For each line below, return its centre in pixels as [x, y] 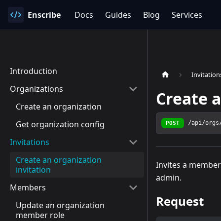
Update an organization [60, 205]
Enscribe [44, 15]
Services [187, 15]
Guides [118, 15]
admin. [169, 177]
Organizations [37, 89]
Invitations [30, 142]
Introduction [34, 71]
